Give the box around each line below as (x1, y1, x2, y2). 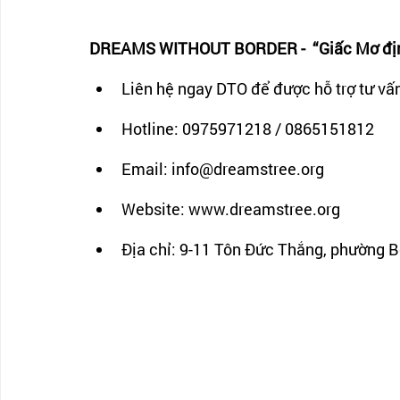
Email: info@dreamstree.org (121, 158, 328, 180)
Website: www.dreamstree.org (121, 198, 340, 221)
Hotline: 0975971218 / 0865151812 (121, 118, 374, 140)
